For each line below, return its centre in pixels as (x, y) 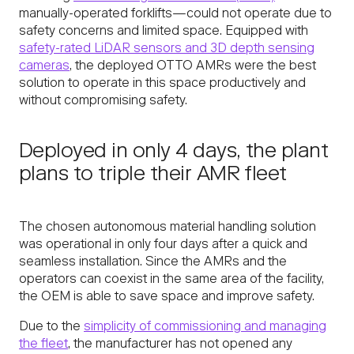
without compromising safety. (103, 102)
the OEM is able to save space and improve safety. (167, 298)
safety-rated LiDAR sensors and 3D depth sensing (167, 49)
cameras (44, 67)
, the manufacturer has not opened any (180, 345)
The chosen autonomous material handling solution (168, 228)
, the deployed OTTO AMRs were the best (193, 67)
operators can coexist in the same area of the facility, (171, 280)
